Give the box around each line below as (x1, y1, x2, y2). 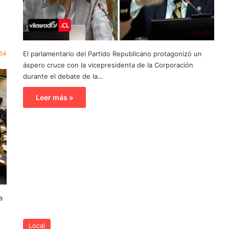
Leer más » (35, 93, 73, 102)
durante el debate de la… (22, 72, 103, 81)
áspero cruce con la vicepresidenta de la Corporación (22, 61, 193, 70)
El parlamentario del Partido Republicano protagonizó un (22, 50, 202, 58)
